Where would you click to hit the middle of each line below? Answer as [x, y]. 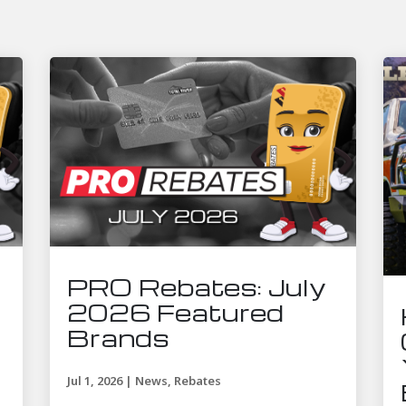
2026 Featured [175, 312]
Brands [118, 338]
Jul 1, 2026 [94, 381]
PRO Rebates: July [196, 287]
